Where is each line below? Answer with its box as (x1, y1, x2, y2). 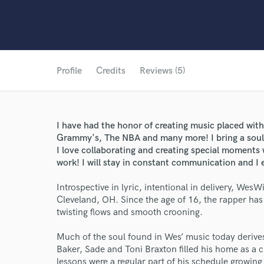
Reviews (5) (140, 65, 185, 77)
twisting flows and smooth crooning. (57, 207, 203, 218)
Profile (57, 65, 82, 77)
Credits (96, 65, 126, 77)
